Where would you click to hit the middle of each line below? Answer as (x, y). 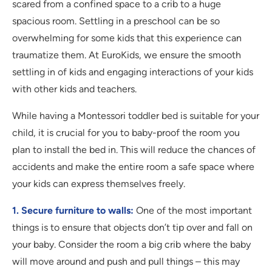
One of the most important (193, 211)
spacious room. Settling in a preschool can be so (116, 21)
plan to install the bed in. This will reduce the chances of (134, 150)
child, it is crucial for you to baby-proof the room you (126, 133)
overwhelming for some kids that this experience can (127, 38)
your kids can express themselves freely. (99, 184)
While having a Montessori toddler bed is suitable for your (136, 116)
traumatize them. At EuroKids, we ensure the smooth (127, 55)
